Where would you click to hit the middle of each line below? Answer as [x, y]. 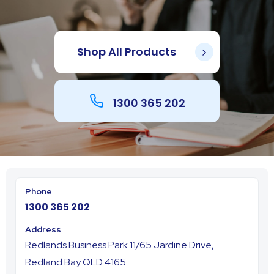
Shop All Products [126, 52]
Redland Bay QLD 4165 [76, 262]
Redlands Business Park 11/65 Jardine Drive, [120, 245]
